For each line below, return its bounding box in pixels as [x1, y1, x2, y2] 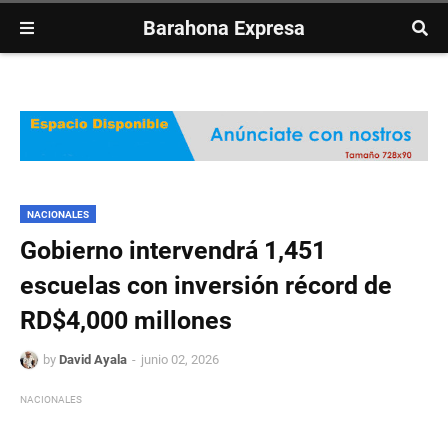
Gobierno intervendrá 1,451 [20, 236, 326, 266]
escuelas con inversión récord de [20, 271, 392, 301]
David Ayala [59, 352, 127, 368]
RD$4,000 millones [20, 306, 232, 336]
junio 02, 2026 [141, 352, 219, 368]
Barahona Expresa [143, 16, 305, 40]
